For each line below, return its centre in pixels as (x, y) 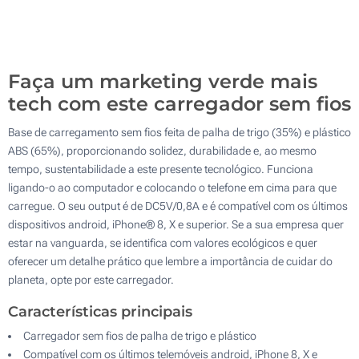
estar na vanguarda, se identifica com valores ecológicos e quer (163, 242)
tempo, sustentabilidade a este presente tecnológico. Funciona (161, 169)
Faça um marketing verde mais (163, 81)
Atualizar (275, 61)
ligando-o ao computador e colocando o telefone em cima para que (172, 187)
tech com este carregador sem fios (179, 103)
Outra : (67, 61)
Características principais (100, 311)
